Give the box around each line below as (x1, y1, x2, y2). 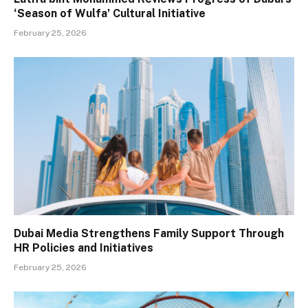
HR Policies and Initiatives (14, 241, 153, 254)
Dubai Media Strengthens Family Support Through (14, 226, 284, 240)
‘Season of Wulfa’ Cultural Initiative (14, 7, 206, 21)
